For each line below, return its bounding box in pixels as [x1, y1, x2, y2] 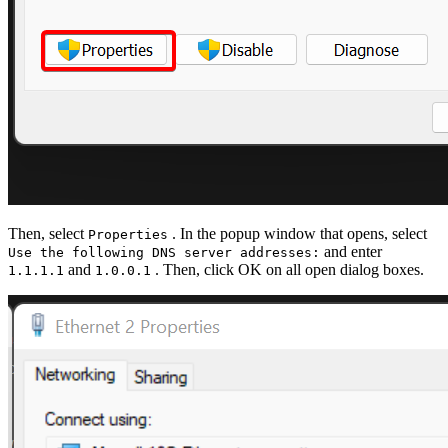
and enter [320, 242, 382, 260]
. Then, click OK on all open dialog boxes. [151, 260, 424, 278]
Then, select [8, 224, 88, 242]
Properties [88, 226, 168, 242]
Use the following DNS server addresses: [8, 244, 320, 260]
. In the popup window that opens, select [168, 224, 427, 242]
